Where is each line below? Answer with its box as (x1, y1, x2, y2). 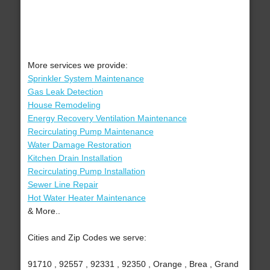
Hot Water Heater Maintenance (27, 193, 146, 203)
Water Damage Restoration (27, 140, 131, 150)
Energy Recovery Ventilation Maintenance (27, 113, 187, 124)
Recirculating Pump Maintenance (27, 127, 154, 137)
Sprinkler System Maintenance (27, 74, 144, 84)
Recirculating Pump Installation (27, 166, 145, 177)
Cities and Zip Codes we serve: (27, 233, 146, 243)
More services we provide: (27, 60, 128, 71)
